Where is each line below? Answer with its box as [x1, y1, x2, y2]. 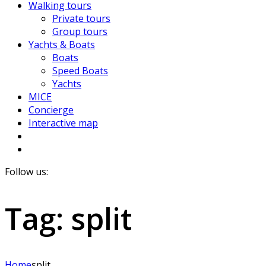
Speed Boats [52, 64, 108, 77]
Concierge [28, 103, 74, 116]
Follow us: [5, 165, 48, 178]
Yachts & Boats [28, 38, 95, 51]
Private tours [52, 12, 110, 25]
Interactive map [28, 116, 98, 129]
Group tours [52, 25, 107, 38]
